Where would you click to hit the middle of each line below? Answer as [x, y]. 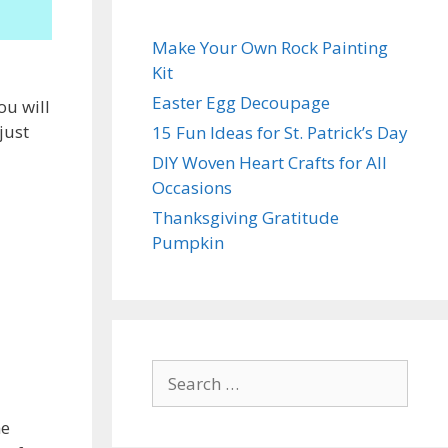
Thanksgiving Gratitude [245, 217]
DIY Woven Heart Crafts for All [269, 162]
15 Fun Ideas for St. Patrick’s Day [280, 132]
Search [177, 371]
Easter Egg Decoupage [241, 102]
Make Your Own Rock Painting [270, 47]
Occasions [192, 187]
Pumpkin [188, 242]
